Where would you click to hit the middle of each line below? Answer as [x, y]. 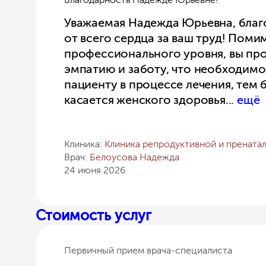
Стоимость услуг [94, 215]
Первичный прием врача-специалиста [148, 250]
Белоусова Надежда [134, 157]
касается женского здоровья [145, 99]
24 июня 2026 [95, 170]
